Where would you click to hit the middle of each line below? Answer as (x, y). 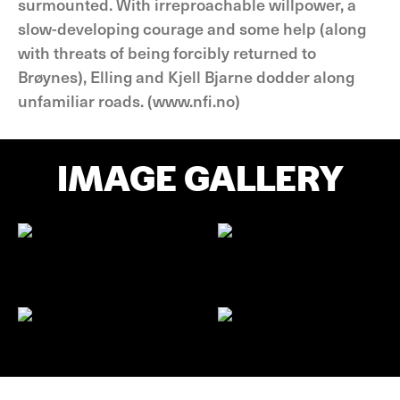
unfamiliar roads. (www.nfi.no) (129, 100)
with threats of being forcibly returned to (167, 52)
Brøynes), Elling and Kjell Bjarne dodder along (186, 76)
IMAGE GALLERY (200, 179)
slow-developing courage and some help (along (192, 28)
